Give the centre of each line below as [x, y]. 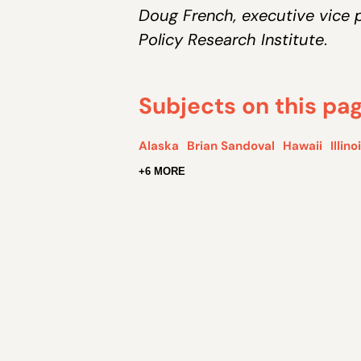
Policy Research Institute [231, 40]
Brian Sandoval [231, 146]
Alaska [159, 146]
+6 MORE [162, 172]
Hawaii [303, 146]
